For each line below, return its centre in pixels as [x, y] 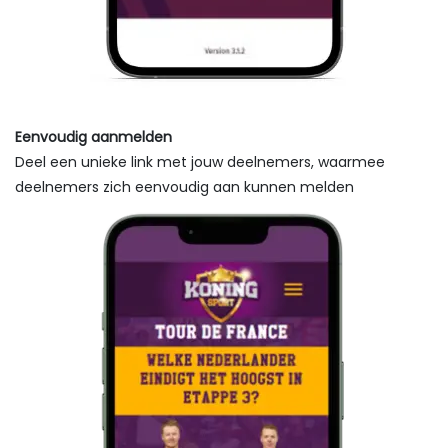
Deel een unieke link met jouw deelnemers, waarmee [200, 161]
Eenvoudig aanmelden [93, 136]
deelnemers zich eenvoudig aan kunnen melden [184, 186]
